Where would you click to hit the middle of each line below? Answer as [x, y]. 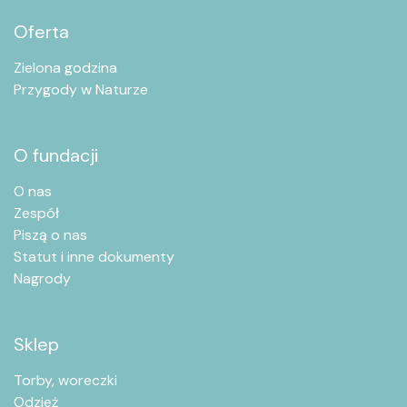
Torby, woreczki [65, 380]
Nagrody [42, 278]
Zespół [36, 213]
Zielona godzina [65, 67]
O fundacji [56, 155]
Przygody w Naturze [81, 89]
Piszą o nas [50, 234]
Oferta [41, 31]
